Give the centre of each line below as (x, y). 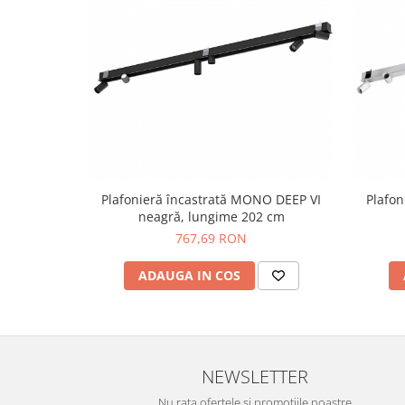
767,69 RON (211, 239)
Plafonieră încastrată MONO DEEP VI (211, 200)
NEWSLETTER (255, 377)
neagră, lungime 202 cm (211, 217)
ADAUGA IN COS (189, 276)
